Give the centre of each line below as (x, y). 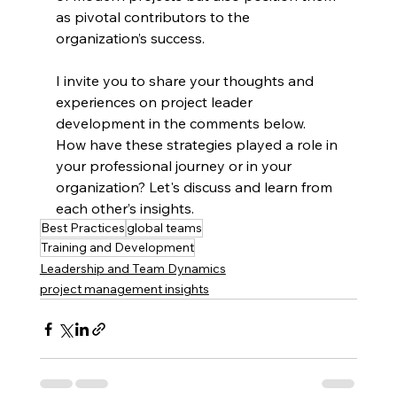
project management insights (124, 289)
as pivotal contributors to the (154, 17)
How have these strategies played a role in (198, 144)
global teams (164, 228)
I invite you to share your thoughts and (186, 81)
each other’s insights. (125, 208)
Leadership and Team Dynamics (132, 269)
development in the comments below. (182, 123)
